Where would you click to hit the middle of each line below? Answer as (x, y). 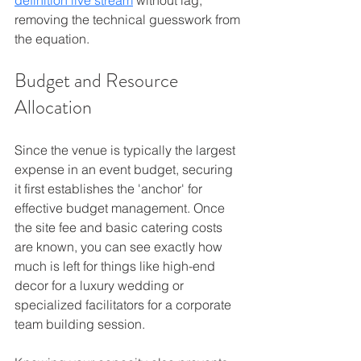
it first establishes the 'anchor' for (110, 188)
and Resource (128, 80)
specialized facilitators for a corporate (124, 304)
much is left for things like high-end (116, 266)
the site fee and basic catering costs (120, 227)
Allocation (53, 107)
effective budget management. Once (121, 207)
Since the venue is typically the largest (127, 149)
